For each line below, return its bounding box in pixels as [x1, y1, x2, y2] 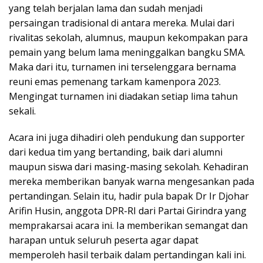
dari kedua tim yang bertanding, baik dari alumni [9, 146, 222, 159]
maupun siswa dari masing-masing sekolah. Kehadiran [9, 160, 248, 173]
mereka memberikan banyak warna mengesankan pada [9, 175, 254, 188]
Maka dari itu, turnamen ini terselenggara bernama [9, 60, 236, 73]
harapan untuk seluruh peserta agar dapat [9, 234, 198, 247]
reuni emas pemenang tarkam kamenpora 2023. [9, 75, 221, 88]
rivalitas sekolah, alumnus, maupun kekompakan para [9, 31, 248, 44]
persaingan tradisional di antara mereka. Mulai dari [9, 16, 234, 29]
